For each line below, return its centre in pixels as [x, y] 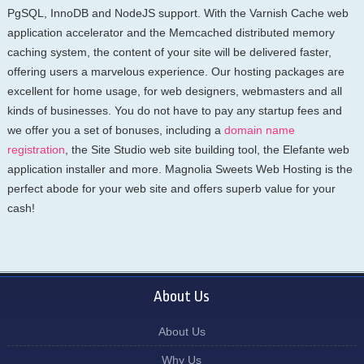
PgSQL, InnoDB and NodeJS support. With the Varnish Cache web [178, 13]
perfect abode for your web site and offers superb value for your [171, 188]
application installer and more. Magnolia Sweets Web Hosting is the [180, 169]
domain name [259, 130]
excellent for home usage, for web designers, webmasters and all [174, 91]
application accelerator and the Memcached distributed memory [171, 32]
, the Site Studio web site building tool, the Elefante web [207, 149]
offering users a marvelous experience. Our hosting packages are [175, 71]
